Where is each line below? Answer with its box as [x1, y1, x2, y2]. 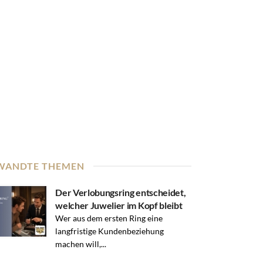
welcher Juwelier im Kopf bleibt [55, 199, 183, 211]
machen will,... [55, 238, 107, 249]
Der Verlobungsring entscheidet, [55, 186, 186, 198]
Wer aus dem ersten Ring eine [55, 213, 163, 223]
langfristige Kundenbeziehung [55, 225, 164, 236]
